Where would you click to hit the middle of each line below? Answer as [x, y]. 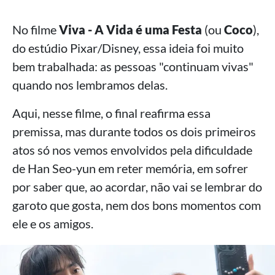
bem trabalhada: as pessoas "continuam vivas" [133, 66]
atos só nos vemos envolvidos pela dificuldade [132, 149]
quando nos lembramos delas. [90, 84]
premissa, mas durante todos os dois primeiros [134, 131]
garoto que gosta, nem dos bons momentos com [137, 205]
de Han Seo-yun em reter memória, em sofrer [130, 168]
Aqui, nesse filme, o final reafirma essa [111, 113]
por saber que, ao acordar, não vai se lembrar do [137, 186]
